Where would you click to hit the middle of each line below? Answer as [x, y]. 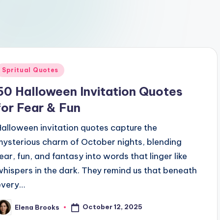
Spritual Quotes [30, 70]
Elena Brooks [37, 207]
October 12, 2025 [113, 207]
